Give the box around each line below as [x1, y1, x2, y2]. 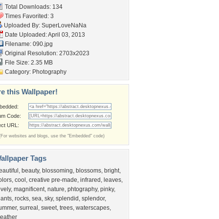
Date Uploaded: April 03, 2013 [3, 31, 85, 38]
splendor [82, 195, 105, 202]
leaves [104, 176, 121, 183]
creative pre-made [29, 176, 77, 183]
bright [104, 167, 119, 174]
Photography [32, 68, 66, 75]
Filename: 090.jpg [3, 41, 53, 47]
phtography [67, 186, 97, 193]
